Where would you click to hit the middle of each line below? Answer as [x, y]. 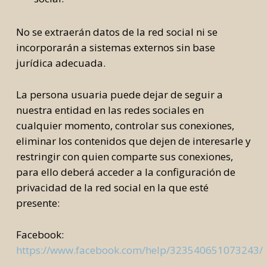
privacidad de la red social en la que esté [112, 187]
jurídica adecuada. [60, 63]
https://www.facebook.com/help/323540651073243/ [139, 250]
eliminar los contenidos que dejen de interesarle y [133, 141]
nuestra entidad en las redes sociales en [110, 110]
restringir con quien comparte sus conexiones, [124, 156]
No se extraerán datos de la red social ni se [117, 32]
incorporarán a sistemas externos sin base [115, 47]
